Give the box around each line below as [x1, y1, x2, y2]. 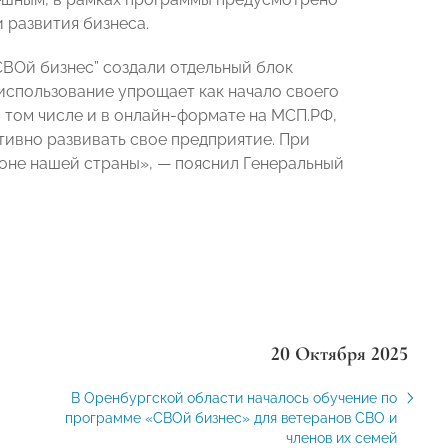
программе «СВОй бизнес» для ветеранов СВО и [64, 410, 397, 427]
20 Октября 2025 [270, 342, 408, 367]
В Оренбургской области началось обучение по [70, 390, 397, 407]
